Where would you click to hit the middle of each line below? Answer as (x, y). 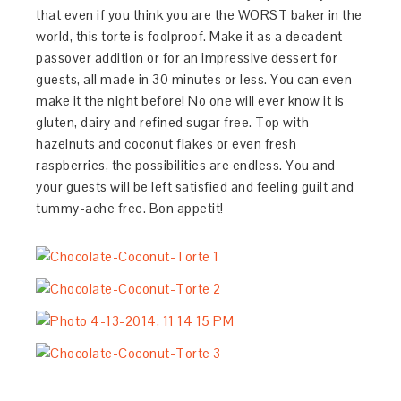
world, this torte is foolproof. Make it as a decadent (189, 36)
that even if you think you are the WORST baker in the (199, 15)
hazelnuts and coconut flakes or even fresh (166, 144)
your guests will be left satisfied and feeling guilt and (195, 187)
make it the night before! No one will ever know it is (190, 101)
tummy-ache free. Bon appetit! (130, 208)
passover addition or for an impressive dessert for (187, 58)
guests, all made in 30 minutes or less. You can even (194, 79)
